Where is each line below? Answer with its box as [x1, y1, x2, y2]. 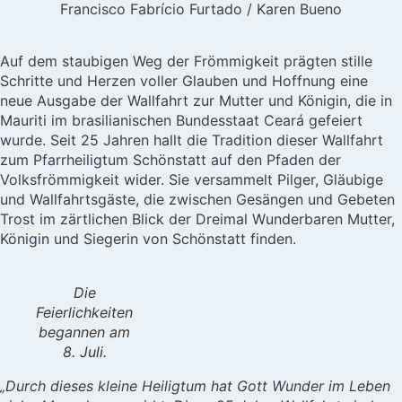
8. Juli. [62, 343, 107, 362]
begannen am [39, 323, 130, 342]
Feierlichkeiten [36, 303, 133, 322]
